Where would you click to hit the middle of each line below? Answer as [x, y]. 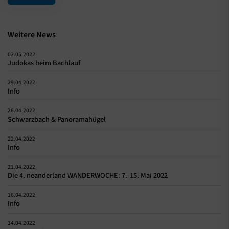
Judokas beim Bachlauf [44, 63]
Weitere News [32, 35]
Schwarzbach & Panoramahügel [57, 120]
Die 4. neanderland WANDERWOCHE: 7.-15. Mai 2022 [88, 176]
